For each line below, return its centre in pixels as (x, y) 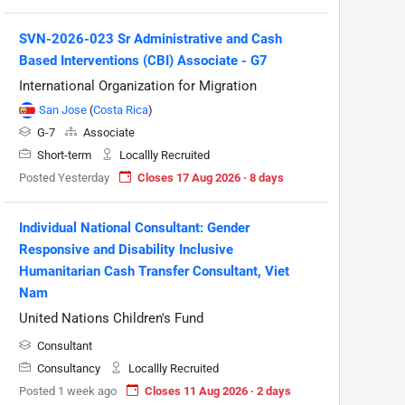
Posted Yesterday (64, 177)
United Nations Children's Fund (111, 318)
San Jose (63, 109)
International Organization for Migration (138, 85)
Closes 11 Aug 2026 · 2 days (218, 391)
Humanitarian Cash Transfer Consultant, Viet (154, 271)
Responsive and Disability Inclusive (126, 249)
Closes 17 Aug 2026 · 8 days (211, 177)
